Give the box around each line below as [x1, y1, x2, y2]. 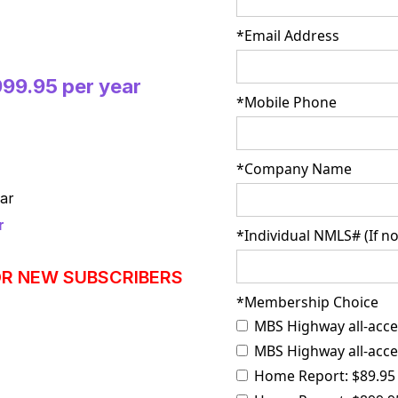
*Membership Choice [235, 292, 378, 313]
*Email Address [235, 26, 339, 46]
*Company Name [235, 159, 352, 179]
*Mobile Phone [235, 92, 337, 113]
